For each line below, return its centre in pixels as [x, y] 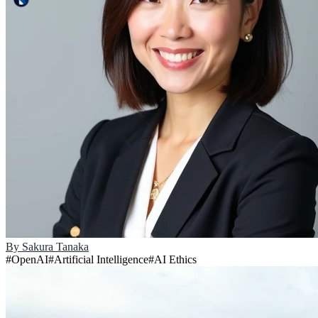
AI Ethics [175, 259]
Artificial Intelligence [101, 259]
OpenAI [30, 259]
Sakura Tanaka [55, 247]
